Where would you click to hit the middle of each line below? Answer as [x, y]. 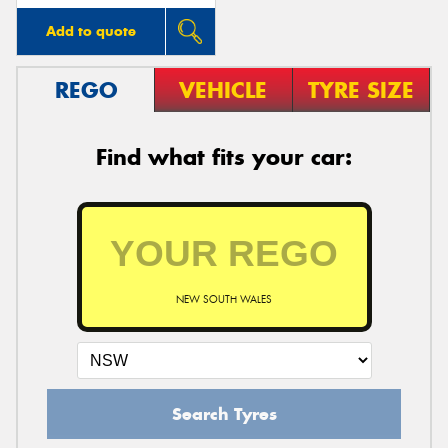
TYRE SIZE [360, 89]
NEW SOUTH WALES [224, 299]
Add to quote [90, 30]
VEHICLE [223, 89]
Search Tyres [224, 413]
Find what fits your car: [224, 156]
